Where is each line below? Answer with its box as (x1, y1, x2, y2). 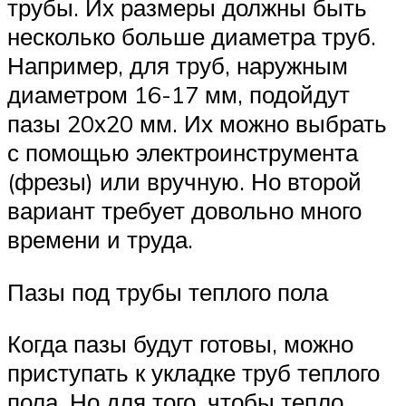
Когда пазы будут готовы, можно (7, 329, 353, 359)
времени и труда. (7, 225, 193, 255)
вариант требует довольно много (7, 196, 362, 226)
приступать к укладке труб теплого (7, 358, 380, 388)
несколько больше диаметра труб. (7, 22, 376, 52)
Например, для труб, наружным (7, 51, 348, 81)
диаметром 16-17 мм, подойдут (7, 80, 350, 110)
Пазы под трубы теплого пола (7, 276, 328, 306)
